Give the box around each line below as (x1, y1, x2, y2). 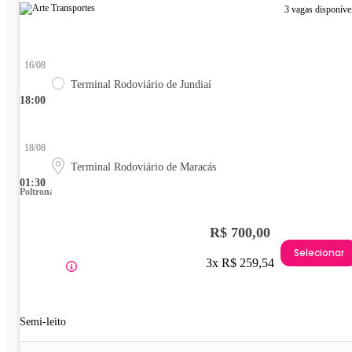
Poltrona (20, 186, 54, 198)
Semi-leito (20, 316, 66, 328)
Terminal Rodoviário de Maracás (71, 161, 216, 174)
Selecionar (294, 245, 344, 259)
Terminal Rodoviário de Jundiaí (71, 79, 211, 91)
